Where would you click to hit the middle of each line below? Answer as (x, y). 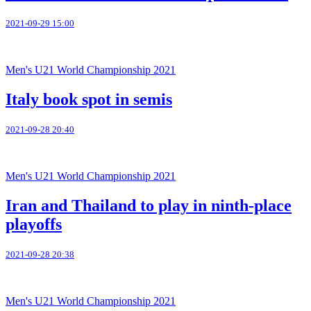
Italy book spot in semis (89, 99)
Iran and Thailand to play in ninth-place (149, 205)
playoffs (34, 224)
